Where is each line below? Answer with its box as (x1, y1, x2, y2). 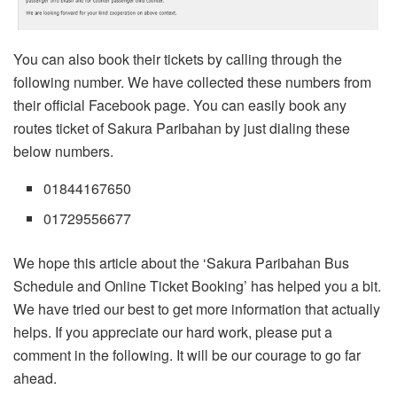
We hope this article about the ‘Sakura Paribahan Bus (13, 253, 349, 274)
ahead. (13, 368, 57, 389)
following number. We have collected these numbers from (13, 72, 371, 93)
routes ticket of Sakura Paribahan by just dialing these (13, 118, 350, 139)
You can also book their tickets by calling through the (13, 49, 342, 70)
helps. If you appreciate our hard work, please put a (13, 322, 332, 343)
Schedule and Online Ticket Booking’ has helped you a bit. (13, 276, 381, 297)
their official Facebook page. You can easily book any (13, 95, 346, 116)
